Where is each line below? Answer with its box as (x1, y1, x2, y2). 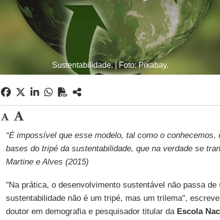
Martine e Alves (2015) (5, 157, 89, 166)
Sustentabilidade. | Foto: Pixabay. (52, 61, 168, 69)
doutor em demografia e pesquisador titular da (5, 207, 177, 216)
